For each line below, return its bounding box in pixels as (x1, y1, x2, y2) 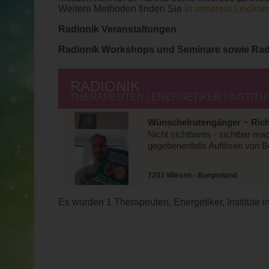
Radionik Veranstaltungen (58, 23, 177, 34)
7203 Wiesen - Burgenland (148, 171, 238, 180)
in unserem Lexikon (184, 3, 268, 14)
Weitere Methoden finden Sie (58, 3, 184, 14)
